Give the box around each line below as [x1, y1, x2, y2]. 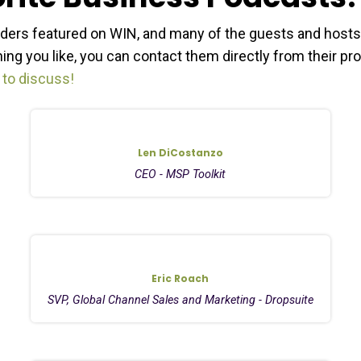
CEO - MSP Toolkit [135, 167, 226, 181]
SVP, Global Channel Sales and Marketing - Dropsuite [47, 293, 313, 307]
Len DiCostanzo [137, 145, 223, 160]
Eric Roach [151, 271, 210, 285]
